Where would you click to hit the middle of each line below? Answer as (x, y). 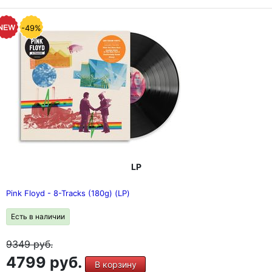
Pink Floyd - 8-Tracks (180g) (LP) (68, 193)
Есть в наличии (38, 216)
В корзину (115, 264)
